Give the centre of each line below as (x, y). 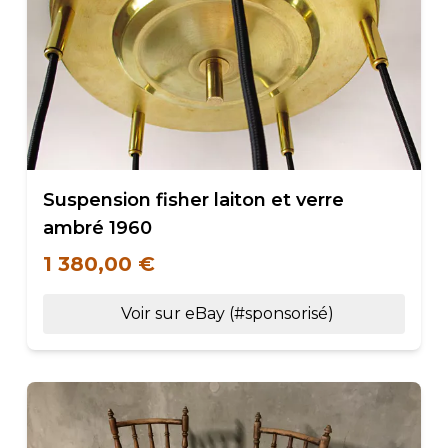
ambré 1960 (97, 228)
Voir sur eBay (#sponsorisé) (228, 313)
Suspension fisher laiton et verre (193, 200)
